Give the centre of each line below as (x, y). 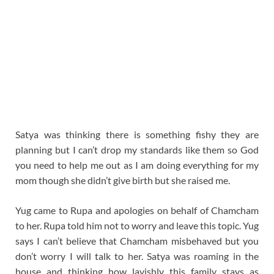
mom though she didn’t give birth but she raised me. (123, 180)
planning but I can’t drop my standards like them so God (137, 149)
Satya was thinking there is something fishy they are (137, 134)
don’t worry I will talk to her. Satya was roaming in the (137, 256)
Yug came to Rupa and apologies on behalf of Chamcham (137, 210)
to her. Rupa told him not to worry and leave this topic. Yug (137, 225)
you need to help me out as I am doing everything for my (137, 165)
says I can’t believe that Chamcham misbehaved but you (137, 240)
